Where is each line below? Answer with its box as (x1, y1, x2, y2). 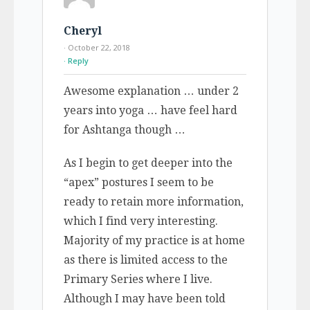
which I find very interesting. (63, 214, 218, 228)
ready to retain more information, (63, 194, 244, 208)
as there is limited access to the (63, 253, 228, 266)
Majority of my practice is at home (63, 233, 245, 247)
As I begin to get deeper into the (63, 156, 232, 170)
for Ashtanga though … (63, 122, 185, 136)
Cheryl (63, 24, 102, 37)
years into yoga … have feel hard (63, 103, 237, 117)
